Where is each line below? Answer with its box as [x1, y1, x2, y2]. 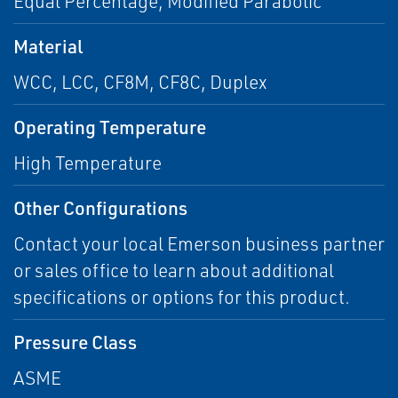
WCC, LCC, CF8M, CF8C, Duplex [13, 70, 267, 94]
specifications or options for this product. [13, 285, 350, 309]
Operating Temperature [13, 115, 206, 139]
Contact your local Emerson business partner [13, 232, 385, 256]
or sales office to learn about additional [13, 259, 334, 283]
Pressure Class [13, 330, 137, 354]
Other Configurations [13, 195, 187, 220]
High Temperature [13, 151, 162, 175]
